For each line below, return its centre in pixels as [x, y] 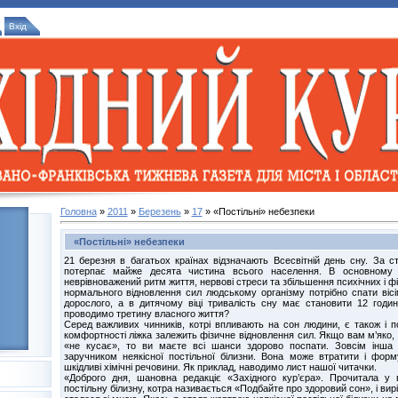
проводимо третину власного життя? [146, 313]
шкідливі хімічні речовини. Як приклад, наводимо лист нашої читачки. [220, 366]
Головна [78, 211]
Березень [159, 211]
